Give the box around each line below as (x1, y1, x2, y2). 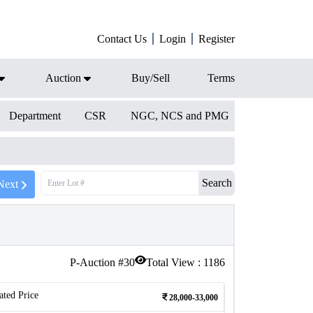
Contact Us (97, 33, 147, 45)
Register (198, 33, 235, 45)
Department (8, 110, 61, 122)
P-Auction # (70, 256, 124, 268)
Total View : (146, 256, 203, 268)
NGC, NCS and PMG (130, 110, 229, 122)
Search (202, 177, 232, 189)
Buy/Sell (131, 72, 170, 84)
